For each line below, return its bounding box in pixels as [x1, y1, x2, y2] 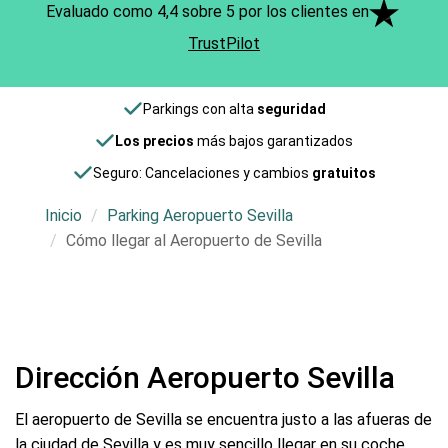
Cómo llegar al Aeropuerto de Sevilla [66, 231, 322, 250]
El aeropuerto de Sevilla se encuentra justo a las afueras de [15, 409, 432, 429]
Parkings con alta [142, 101, 257, 117]
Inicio [45, 206, 82, 225]
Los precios [115, 133, 194, 149]
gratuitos [311, 165, 376, 181]
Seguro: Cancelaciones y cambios [92, 165, 312, 181]
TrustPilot [188, 33, 260, 53]
